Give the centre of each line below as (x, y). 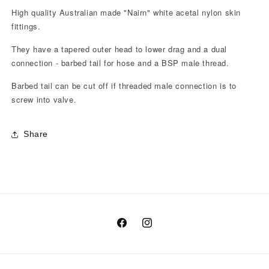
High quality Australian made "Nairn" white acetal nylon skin (126, 12)
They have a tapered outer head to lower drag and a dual (119, 49)
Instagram (162, 229)
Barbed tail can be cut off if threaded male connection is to (124, 85)
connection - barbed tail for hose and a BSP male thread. (120, 62)
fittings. (26, 26)
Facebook (136, 229)
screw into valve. (44, 99)
